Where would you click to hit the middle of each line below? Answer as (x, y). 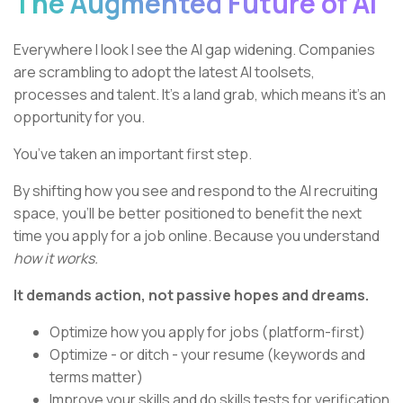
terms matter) (96, 377)
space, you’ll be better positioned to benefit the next (188, 214)
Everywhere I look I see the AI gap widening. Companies (194, 50)
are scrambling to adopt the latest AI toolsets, (164, 72)
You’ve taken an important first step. (133, 154)
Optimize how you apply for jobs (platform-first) (207, 332)
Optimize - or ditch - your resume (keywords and (207, 355)
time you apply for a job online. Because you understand (197, 236)
